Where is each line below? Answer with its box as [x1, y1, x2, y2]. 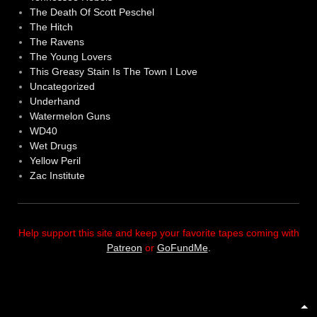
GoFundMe [156, 241, 208, 253]
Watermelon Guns [29, 110, 110, 122]
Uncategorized [29, 80, 95, 92]
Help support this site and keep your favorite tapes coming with [18, 226, 299, 238]
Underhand [29, 95, 80, 107]
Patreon [106, 241, 142, 253]
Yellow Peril [29, 154, 81, 166]
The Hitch [29, 21, 73, 33]
